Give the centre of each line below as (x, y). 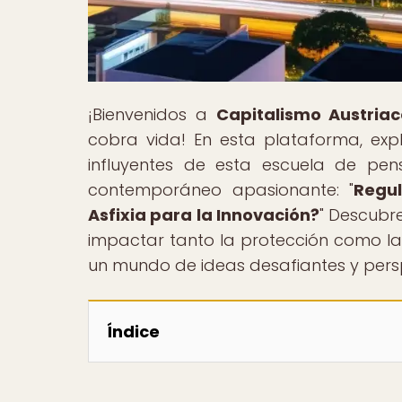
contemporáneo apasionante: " (221, 189)
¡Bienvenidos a (152, 114)
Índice (133, 331)
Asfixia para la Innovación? (204, 214)
